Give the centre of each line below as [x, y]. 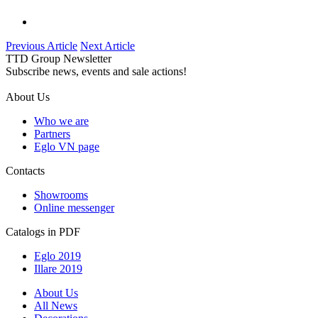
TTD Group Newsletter [59, 59]
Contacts [25, 171]
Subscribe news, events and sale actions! [96, 72]
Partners [52, 134]
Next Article [108, 46]
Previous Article [42, 46]
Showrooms [61, 195]
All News [56, 306]
